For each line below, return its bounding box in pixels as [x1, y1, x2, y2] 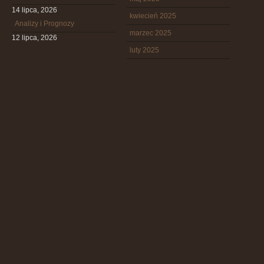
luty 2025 [130, 46, 159, 54]
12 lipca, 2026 [12, 34, 57, 42]
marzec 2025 [130, 29, 171, 37]
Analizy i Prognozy [15, 19, 74, 28]
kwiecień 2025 [130, 12, 176, 20]
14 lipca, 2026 [12, 6, 57, 14]
